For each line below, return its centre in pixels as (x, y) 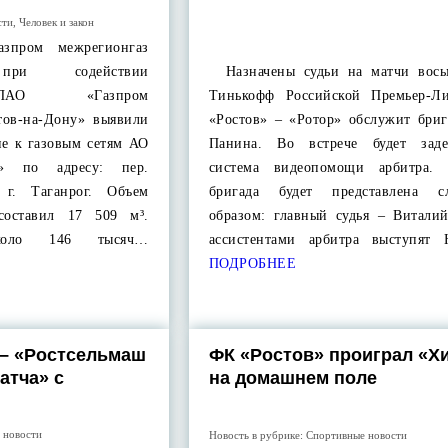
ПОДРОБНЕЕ (252, 263)
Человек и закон (57, 22)
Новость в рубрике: (257, 434)
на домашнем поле (292, 378)
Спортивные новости (356, 434)
